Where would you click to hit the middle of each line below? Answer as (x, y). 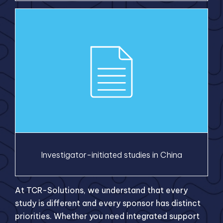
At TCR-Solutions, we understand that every (101, 190)
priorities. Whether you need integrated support (107, 216)
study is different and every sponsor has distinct (108, 203)
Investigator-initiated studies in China (111, 155)
